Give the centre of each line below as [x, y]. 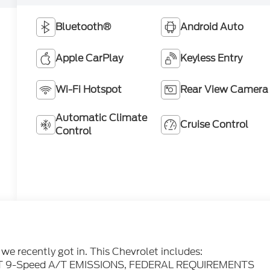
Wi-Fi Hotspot [89, 90]
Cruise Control [214, 125]
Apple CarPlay [89, 58]
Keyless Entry [211, 58]
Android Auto [212, 27]
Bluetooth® [83, 27]
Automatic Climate [102, 118]
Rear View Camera [224, 90]
